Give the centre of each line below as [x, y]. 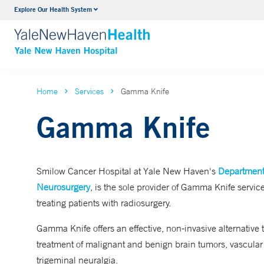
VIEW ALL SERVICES [131, 34]
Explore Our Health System [53, 9]
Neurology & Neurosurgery [140, 11]
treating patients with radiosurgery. [104, 203]
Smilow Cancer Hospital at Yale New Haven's [127, 171]
